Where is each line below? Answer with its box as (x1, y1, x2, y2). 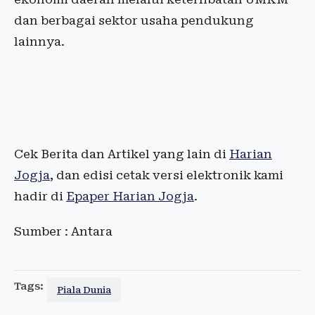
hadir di (14, 189, 66, 204)
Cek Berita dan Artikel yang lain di (14, 147, 229, 162)
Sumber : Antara (14, 224, 112, 239)
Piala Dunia (57, 285, 111, 296)
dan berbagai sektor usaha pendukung (14, 13, 254, 28)
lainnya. (14, 34, 65, 49)
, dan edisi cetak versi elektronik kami (50, 168, 283, 183)
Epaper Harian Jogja (66, 189, 194, 204)
